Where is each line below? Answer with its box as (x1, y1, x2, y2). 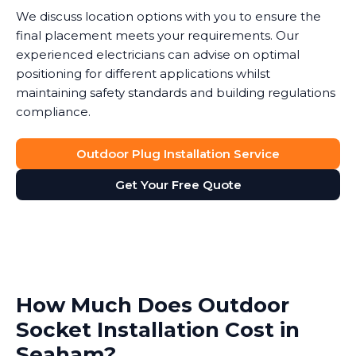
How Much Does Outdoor (16, 292, 289, 319)
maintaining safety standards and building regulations (16, 85, 335, 101)
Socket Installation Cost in (16, 317, 300, 343)
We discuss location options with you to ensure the (16, 9, 321, 25)
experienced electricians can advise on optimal (16, 47, 300, 63)
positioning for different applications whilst (16, 66, 270, 82)
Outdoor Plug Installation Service (76, 146, 280, 162)
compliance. (16, 104, 91, 120)
